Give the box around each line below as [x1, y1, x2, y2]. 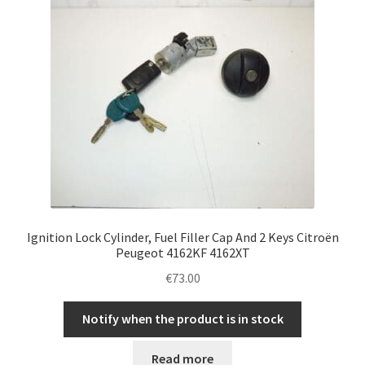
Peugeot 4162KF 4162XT [115, 244, 250, 261]
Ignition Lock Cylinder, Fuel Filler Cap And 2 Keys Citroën [26, 228, 339, 245]
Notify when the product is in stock [81, 310, 284, 328]
